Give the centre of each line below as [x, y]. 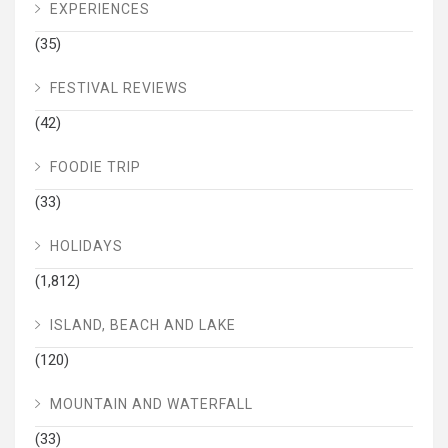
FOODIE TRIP [95, 166]
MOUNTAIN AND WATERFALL [151, 403]
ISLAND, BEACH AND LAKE [143, 324]
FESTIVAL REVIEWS [119, 87]
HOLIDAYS [86, 245]
